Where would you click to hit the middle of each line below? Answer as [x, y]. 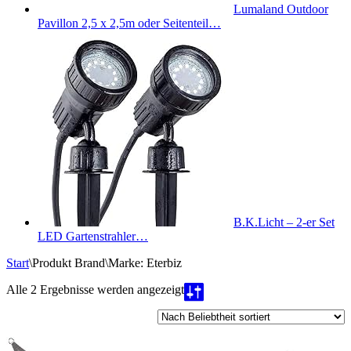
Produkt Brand [69, 263]
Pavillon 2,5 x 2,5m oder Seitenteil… [129, 23]
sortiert [200, 317]
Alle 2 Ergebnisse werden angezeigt [95, 289]
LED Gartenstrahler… [93, 236]
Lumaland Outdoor [281, 9]
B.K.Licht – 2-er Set [284, 222]
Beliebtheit [210, 303]
